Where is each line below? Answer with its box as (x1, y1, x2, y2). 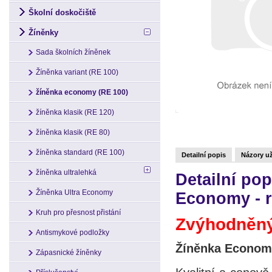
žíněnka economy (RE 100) (36, 88, 128, 97)
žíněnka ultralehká (36, 168, 97, 177)
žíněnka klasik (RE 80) (36, 128, 110, 137)
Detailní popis (182, 151, 226, 158)
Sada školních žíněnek (36, 48, 110, 56)
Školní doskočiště (29, 8, 96, 17)
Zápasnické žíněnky (36, 248, 101, 257)
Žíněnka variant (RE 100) (36, 68, 118, 76)
